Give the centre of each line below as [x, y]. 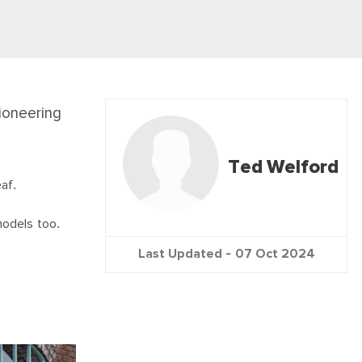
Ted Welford [283, 168]
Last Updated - [186, 254]
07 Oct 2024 [275, 254]
